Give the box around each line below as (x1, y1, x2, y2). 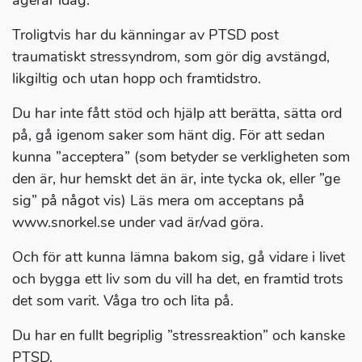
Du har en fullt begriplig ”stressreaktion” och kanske (12, 326, 345, 346)
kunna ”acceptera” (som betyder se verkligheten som (12, 147, 350, 167)
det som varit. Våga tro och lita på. (12, 291, 234, 311)
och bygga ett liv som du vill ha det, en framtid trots (12, 269, 343, 289)
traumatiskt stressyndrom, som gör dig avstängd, (12, 47, 330, 67)
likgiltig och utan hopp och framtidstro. (12, 69, 261, 89)
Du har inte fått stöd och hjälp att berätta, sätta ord (12, 103, 342, 124)
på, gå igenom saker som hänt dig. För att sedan (12, 125, 325, 145)
